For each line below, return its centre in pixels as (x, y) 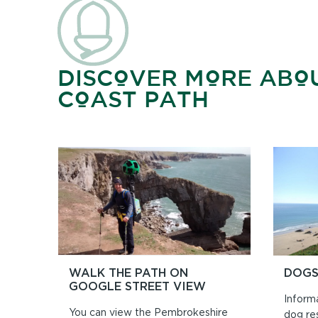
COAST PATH (133, 98)
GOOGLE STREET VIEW (137, 286)
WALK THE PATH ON (128, 272)
